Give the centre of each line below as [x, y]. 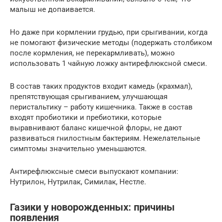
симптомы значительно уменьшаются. [78, 149]
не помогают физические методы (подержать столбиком [111, 43]
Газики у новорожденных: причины [92, 207]
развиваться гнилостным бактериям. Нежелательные [105, 139]
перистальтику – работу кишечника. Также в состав [101, 107]
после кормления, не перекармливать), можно [92, 53]
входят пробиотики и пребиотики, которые [86, 118]
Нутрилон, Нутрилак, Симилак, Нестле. [78, 182]
